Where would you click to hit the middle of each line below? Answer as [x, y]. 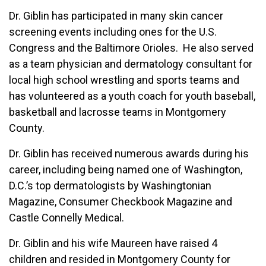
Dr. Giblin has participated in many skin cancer [116, 16]
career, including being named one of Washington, [126, 170]
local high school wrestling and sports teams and [124, 80]
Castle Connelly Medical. [66, 218]
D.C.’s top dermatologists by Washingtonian [110, 186]
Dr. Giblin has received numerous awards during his [129, 153]
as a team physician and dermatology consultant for [131, 64]
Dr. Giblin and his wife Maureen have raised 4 [113, 243]
